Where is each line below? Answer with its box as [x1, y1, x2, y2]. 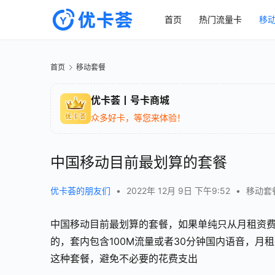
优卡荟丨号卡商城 [91, 94, 169, 107]
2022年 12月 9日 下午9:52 [126, 185, 233, 196]
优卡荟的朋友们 [50, 185, 110, 196]
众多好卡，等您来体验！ [91, 112, 185, 123]
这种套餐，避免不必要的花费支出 [50, 252, 198, 265]
